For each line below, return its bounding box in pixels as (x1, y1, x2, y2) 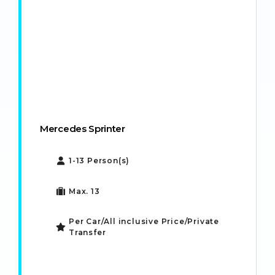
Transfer (69, 227, 106, 237)
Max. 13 (69, 186, 100, 196)
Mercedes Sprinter (40, 122, 125, 134)
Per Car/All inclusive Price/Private (69, 216, 220, 226)
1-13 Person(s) (69, 155, 130, 165)
